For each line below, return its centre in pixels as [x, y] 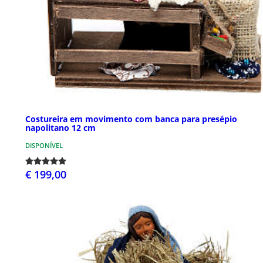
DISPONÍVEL [44, 145]
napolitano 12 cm [60, 127]
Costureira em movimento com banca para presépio [131, 119]
